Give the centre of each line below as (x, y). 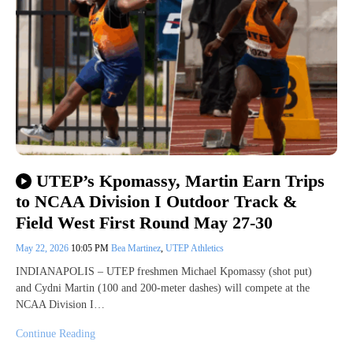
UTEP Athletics (195, 248)
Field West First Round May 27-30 (144, 222)
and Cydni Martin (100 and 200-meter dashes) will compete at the (163, 288)
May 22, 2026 (43, 248)
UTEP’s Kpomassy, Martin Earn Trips (180, 181)
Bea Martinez (136, 248)
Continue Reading (56, 333)
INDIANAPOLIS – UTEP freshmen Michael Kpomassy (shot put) (164, 271)
